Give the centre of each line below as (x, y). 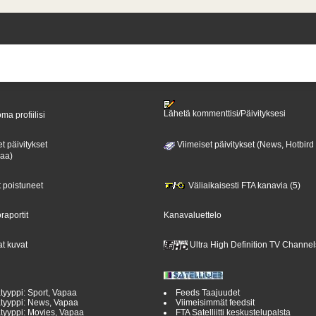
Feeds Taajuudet (207, 293)
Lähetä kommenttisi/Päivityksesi (224, 114)
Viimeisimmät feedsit (215, 303)
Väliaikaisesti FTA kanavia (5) (243, 185)
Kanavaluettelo (192, 215)
